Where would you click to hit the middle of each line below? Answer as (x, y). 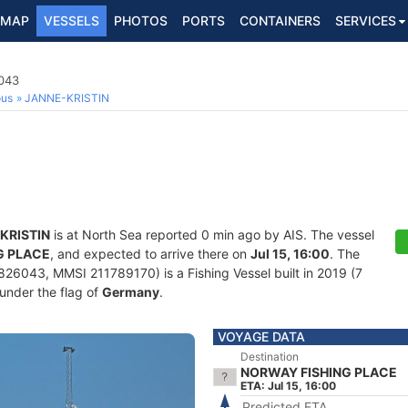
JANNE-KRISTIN (67, 98)
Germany (131, 292)
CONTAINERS (280, 20)
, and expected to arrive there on (150, 254)
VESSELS (71, 20)
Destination (270, 357)
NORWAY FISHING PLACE (319, 372)
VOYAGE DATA (261, 337)
